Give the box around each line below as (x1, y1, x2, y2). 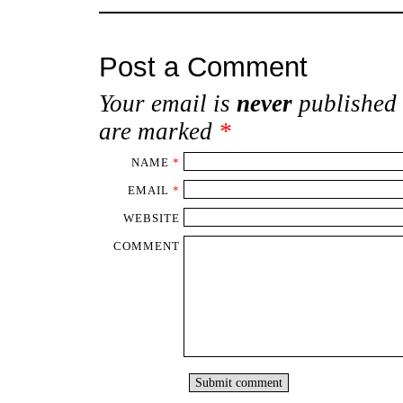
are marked (98, 117, 219, 145)
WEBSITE (123, 210, 181, 225)
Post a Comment (98, 50, 308, 83)
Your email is (98, 89, 237, 117)
